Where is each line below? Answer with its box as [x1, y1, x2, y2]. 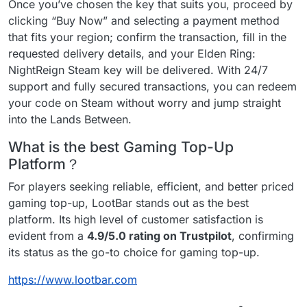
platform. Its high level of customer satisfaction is [8, 212, 263, 226]
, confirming [232, 229, 294, 243]
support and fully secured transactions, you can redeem [8, 79, 297, 93]
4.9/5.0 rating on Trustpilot [87, 229, 232, 243]
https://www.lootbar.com [8, 273, 137, 286]
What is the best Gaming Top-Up [8, 138, 234, 156]
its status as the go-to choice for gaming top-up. [8, 245, 260, 259]
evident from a [8, 229, 87, 243]
